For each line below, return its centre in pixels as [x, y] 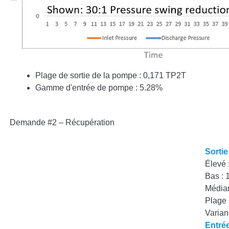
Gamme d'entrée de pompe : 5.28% [99, 87]
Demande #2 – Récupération [63, 122]
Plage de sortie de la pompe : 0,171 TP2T [110, 75]
